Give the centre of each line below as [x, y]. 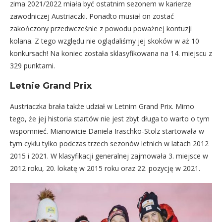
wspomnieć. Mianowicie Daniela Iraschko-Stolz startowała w [107, 131]
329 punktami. [32, 66]
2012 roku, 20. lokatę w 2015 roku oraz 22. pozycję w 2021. [105, 168]
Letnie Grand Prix [51, 86]
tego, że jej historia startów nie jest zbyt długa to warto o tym [110, 119]
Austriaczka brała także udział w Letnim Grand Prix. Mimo [102, 106]
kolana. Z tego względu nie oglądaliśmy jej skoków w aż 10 [105, 41]
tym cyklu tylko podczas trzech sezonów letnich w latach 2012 [109, 143]
